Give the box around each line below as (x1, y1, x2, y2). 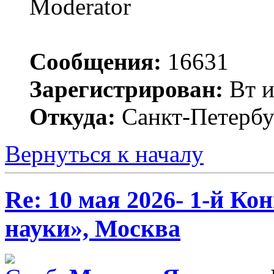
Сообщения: (29, 48, 161, 75)
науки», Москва (5, 214, 180, 242)
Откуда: (29, 103, 116, 130)
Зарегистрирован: (29, 75, 223, 102)
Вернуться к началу (5, 140, 204, 167)
